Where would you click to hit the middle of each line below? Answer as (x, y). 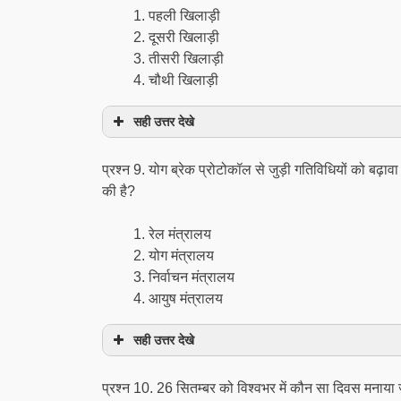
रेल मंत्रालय (180, 234)
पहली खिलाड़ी (184, 16)
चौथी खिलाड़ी (183, 80)
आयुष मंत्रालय (186, 299)
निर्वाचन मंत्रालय (192, 277)
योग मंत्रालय (181, 256)
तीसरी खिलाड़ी (186, 59)
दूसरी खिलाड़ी (184, 37)
